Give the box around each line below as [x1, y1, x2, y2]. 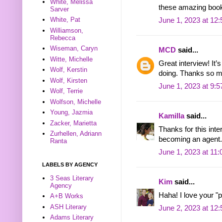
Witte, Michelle [50, 55, 93, 63]
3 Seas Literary [50, 174, 94, 182]
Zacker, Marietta [50, 119, 97, 127]
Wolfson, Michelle [50, 98, 102, 106]
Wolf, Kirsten [50, 76, 88, 84]
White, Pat [50, 16, 81, 24]
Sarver [50, 5, 69, 13]
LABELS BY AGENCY [42, 161, 98, 167]
